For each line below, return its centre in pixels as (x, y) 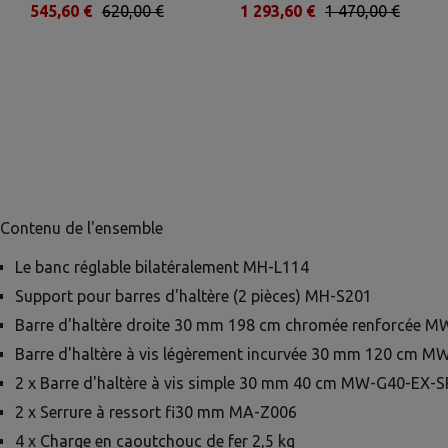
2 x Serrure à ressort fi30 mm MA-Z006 (156, 412)
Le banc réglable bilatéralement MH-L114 (162, 267)
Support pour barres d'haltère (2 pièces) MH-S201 (193, 296)
